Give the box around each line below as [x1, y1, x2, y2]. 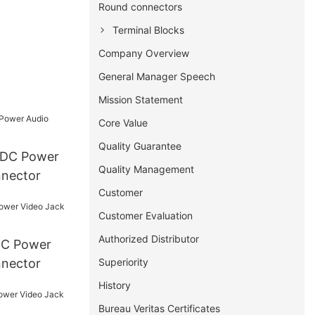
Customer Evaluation [98, 209, 193, 221]
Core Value [98, 116, 148, 129]
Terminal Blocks [112, 23, 185, 36]
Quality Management [98, 162, 195, 175]
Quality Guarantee [98, 139, 182, 152]
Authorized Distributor [98, 232, 200, 245]
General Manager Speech [98, 70, 216, 82]
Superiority [98, 255, 149, 268]
